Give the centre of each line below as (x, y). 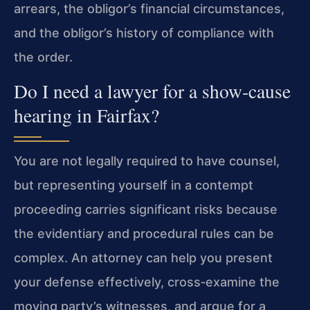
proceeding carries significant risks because (146, 210)
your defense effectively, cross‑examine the (147, 282)
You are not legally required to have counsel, (147, 161)
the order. (43, 57)
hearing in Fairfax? (86, 116)
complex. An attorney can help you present (143, 258)
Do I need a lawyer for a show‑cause (152, 91)
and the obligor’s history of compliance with (144, 33)
